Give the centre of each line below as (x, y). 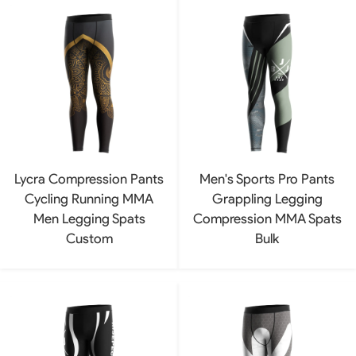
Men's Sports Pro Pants (267, 178)
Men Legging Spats (89, 218)
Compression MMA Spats (267, 218)
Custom (89, 238)
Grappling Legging (267, 198)
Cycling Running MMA (89, 198)
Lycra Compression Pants (89, 178)
